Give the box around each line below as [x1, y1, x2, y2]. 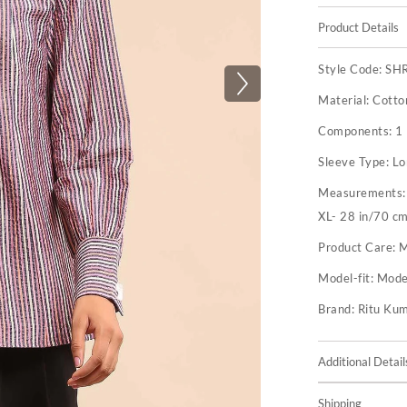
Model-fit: [318, 271, 374, 285]
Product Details [318, 20, 400, 35]
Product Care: [318, 240, 400, 254]
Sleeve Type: [318, 154, 392, 169]
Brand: [318, 302, 358, 316]
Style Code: [318, 62, 386, 76]
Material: [318, 93, 373, 107]
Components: [318, 124, 396, 138]
